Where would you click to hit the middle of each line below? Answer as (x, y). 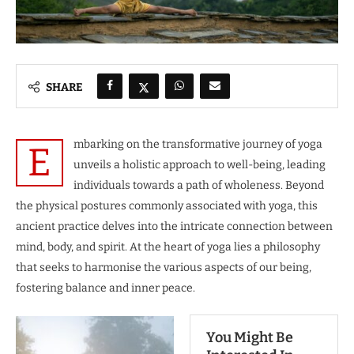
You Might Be (250, 337)
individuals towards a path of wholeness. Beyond (199, 185)
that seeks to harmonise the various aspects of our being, (164, 267)
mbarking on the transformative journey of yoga (198, 144)
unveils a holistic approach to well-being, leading (200, 164)
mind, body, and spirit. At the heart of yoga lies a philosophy (168, 247)
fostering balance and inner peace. (105, 288)
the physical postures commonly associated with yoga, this (167, 205)
